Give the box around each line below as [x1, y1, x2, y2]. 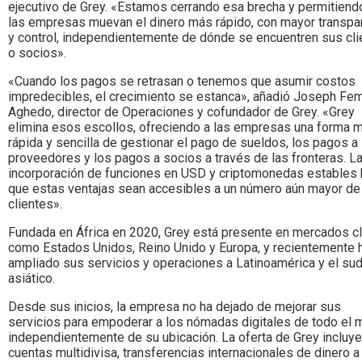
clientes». [8, 196, 62, 212]
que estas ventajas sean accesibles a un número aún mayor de [8, 180, 360, 196]
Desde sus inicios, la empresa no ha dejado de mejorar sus [8, 298, 341, 314]
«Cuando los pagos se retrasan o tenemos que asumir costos [8, 73, 356, 89]
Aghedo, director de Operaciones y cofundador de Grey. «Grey [8, 103, 355, 120]
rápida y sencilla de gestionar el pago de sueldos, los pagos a [8, 134, 358, 150]
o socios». [8, 44, 66, 61]
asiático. [8, 270, 55, 286]
